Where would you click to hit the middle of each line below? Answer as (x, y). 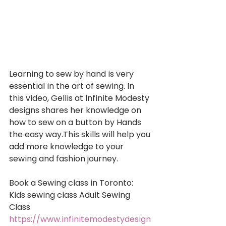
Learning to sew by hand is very (72, 74)
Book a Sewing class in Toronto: (72, 183)
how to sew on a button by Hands (76, 122)
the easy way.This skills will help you (81, 134)
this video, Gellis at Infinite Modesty (80, 98)
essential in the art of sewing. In (73, 86)
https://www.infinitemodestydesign (80, 219)
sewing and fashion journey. (65, 158)
